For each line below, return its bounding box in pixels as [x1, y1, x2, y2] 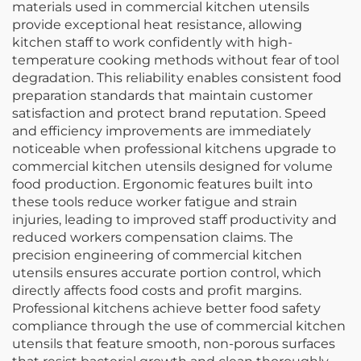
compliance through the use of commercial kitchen [12, 317, 346, 334]
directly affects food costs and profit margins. [12, 282, 301, 298]
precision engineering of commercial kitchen [12, 247, 302, 263]
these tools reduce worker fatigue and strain [12, 193, 297, 210]
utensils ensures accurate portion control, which [12, 264, 322, 280]
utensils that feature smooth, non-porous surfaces [12, 335, 335, 351]
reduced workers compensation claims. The [12, 229, 293, 245]
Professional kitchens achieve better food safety [12, 300, 321, 316]
